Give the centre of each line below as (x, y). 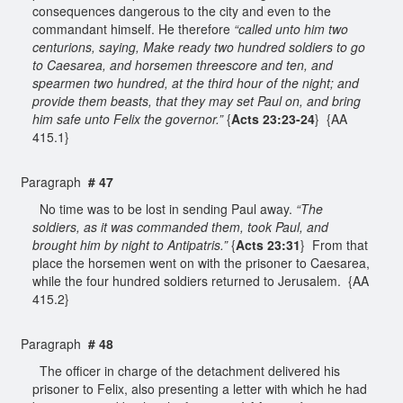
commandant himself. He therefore (133, 28)
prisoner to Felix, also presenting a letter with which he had (200, 388)
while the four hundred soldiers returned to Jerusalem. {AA (201, 280)
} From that (334, 244)
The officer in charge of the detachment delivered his (186, 370)
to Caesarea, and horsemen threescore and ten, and (183, 64)
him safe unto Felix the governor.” (128, 118)
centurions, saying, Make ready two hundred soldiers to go (199, 46)
